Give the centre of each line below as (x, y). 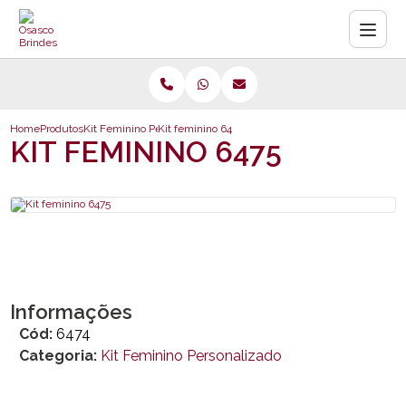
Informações (72, 312)
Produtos (62, 129)
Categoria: (63, 356)
